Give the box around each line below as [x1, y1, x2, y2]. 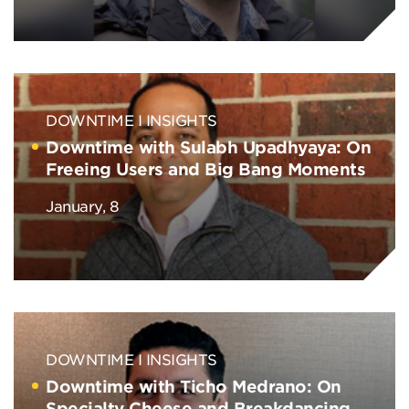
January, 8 [46, 196, 119, 215]
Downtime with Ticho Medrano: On [46, 376, 341, 396]
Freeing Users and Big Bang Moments [46, 159, 365, 179]
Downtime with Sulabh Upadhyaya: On [46, 137, 371, 157]
